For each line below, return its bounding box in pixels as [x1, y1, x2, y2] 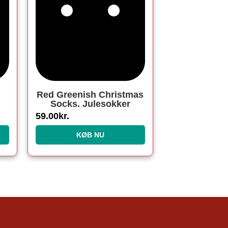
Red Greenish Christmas [37, 90, 144, 100]
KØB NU [76, 130, 104, 139]
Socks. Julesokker [50, 99, 130, 109]
